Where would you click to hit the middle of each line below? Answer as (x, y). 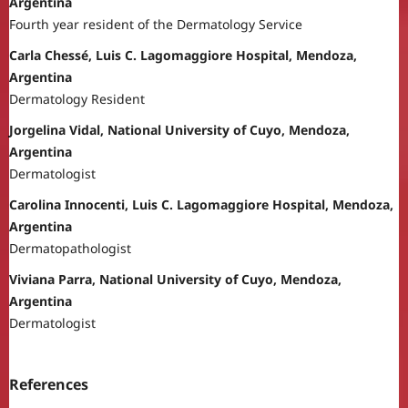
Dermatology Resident (76, 98)
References (48, 384)
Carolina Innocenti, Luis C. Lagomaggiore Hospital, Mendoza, (201, 204)
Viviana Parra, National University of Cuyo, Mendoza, (175, 279)
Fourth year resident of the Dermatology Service (155, 24)
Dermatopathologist (70, 248)
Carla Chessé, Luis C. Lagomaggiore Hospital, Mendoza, (183, 55)
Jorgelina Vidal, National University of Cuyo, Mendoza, (179, 129)
